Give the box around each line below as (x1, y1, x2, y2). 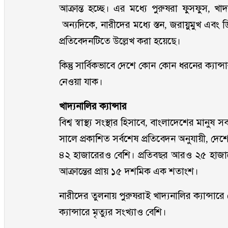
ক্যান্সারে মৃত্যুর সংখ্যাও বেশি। (59, 207, 169, 217)
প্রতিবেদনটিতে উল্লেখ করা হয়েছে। (59, 36, 181, 46)
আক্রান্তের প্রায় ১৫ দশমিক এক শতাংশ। (59, 166, 199, 177)
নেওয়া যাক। (59, 76, 103, 87)
